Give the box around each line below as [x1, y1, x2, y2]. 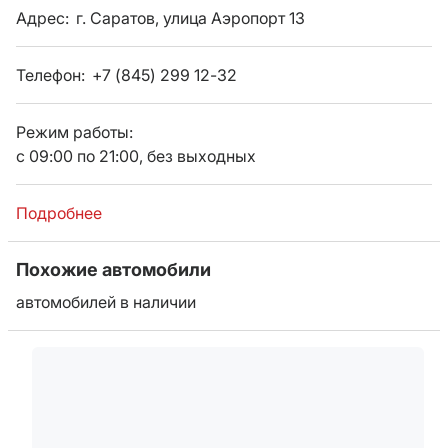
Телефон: [16, 65, 89, 85]
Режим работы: [16, 122, 133, 142]
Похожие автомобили [16, 259, 211, 280]
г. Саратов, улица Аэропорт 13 [76, 8, 305, 28]
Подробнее [16, 203, 102, 223]
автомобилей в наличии [16, 292, 196, 312]
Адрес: [16, 8, 73, 28]
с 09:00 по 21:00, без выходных [16, 146, 256, 166]
